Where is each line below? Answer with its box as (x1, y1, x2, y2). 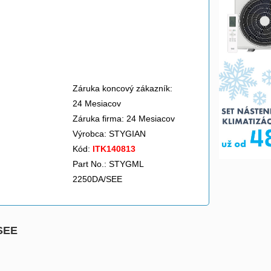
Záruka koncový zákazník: (73, 83, 172, 93)
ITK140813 (93, 144, 135, 154)
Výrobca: (73, 129, 109, 139)
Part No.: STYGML (73, 159, 143, 169)
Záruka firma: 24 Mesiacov (73, 114, 175, 123)
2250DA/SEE (73, 174, 122, 184)
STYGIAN (109, 129, 148, 139)
